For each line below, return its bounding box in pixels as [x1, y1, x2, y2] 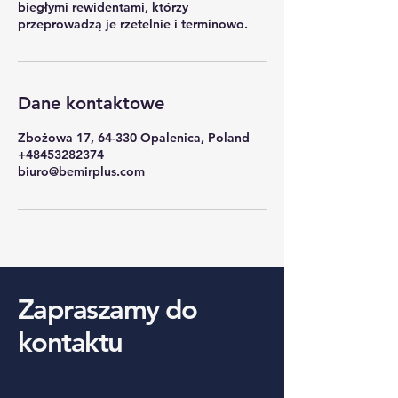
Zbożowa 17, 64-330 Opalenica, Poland [18, 130, 250, 146]
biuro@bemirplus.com [18, 163, 145, 179]
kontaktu [18, 326, 123, 359]
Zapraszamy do [18, 293, 197, 326]
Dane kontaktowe [18, 92, 164, 114]
